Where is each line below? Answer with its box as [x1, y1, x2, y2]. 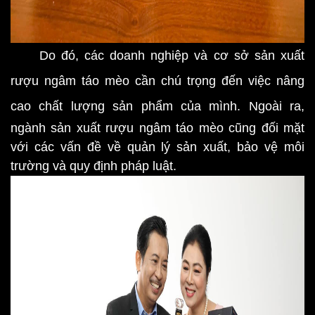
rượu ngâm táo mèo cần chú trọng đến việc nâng [11, 74, 304, 88]
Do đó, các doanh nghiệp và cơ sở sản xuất [11, 49, 304, 63]
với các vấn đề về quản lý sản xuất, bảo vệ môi [11, 140, 304, 154]
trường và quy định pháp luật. [11, 159, 176, 173]
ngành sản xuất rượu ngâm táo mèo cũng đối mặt [11, 121, 304, 135]
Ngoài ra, [248, 99, 304, 113]
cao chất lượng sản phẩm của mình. [11, 99, 249, 113]
